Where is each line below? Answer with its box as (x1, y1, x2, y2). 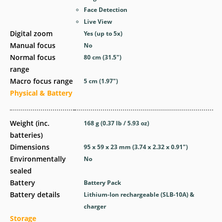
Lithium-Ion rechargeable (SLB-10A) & (84, 190, 195, 199)
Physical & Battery (10, 88, 72, 98)
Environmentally (10, 154, 66, 164)
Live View (84, 17, 112, 26)
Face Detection (84, 5, 128, 14)
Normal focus (10, 52, 55, 62)
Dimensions (10, 142, 50, 152)
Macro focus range (10, 76, 73, 86)
